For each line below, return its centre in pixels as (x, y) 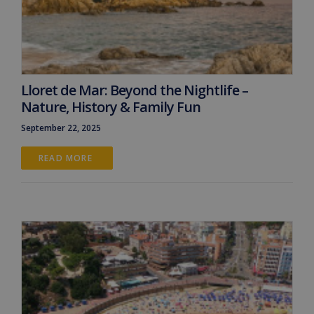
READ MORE (67, 158)
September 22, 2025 (61, 128)
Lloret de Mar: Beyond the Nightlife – (135, 90)
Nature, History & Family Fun (111, 107)
